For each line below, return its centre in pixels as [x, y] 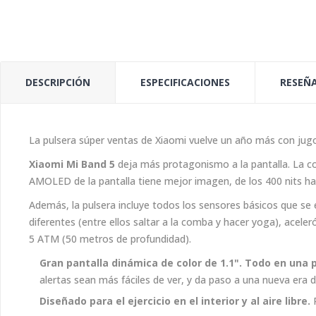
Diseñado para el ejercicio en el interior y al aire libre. [176, 301]
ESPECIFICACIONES [185, 82]
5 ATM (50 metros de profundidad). [111, 239]
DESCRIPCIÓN [58, 82]
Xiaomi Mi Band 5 [72, 164]
